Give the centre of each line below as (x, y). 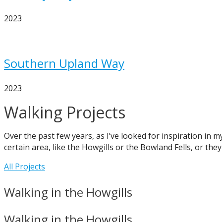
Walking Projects (65, 112)
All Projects (25, 166)
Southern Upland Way (64, 63)
